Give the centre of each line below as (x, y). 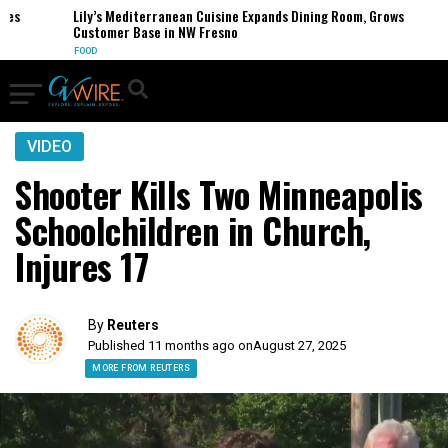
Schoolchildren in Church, (193, 230)
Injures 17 (81, 266)
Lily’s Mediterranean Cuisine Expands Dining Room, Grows (219, 15)
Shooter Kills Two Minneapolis (219, 194)
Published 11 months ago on (171, 345)
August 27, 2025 (300, 345)
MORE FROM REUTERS (141, 368)
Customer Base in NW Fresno (136, 31)
